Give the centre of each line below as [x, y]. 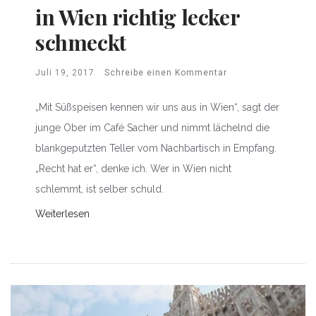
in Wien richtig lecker [138, 17]
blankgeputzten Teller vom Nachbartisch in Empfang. [156, 148]
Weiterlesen [62, 213]
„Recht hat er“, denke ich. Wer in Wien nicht [133, 168]
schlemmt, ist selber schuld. [99, 189]
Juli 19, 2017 [65, 72]
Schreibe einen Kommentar [166, 72]
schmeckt [81, 42]
